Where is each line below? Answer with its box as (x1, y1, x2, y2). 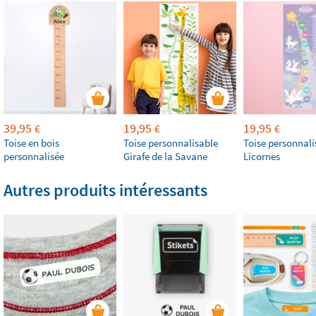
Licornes (243, 150, 280, 163)
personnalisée (4, 150, 64, 163)
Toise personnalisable (123, 136, 218, 150)
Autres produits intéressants (4, 179, 207, 201)
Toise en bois (4, 136, 59, 150)
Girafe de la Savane (123, 150, 207, 163)
